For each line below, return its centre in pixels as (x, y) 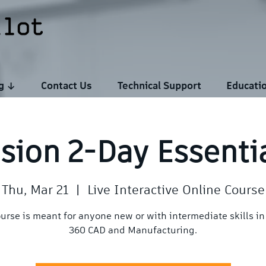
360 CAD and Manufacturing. (133, 231)
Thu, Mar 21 (35, 191)
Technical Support (159, 86)
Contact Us (66, 86)
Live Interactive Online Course (176, 191)
